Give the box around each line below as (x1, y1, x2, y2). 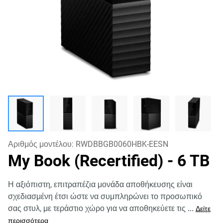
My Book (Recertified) (8, 151, 167, 170)
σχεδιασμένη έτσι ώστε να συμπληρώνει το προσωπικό (8, 192, 202, 201)
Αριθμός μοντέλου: (8, 139, 76, 149)
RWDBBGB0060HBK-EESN (76, 139, 168, 149)
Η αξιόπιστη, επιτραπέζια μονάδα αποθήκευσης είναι (8, 180, 193, 189)
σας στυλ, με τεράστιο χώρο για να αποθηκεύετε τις (8, 204, 188, 213)
